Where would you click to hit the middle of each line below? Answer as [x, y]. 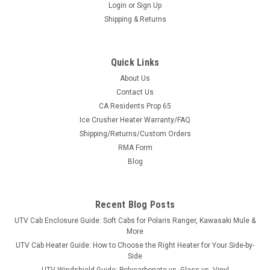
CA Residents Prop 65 [135, 106]
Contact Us [135, 92]
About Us [135, 78]
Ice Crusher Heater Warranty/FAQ [135, 120]
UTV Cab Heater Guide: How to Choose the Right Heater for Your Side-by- [135, 245]
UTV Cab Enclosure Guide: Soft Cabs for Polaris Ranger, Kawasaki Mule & [135, 220]
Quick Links [135, 62]
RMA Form [135, 147]
